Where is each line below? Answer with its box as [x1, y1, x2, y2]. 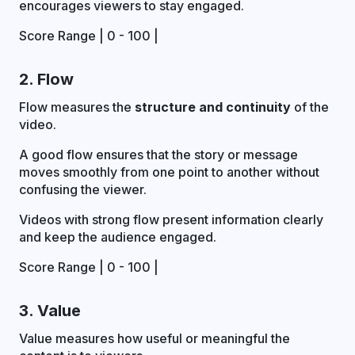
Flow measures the [19, 99, 135, 116]
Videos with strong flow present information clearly [19, 212, 323, 228]
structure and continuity [135, 99, 291, 116]
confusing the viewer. [19, 181, 147, 198]
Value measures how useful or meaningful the [19, 330, 290, 347]
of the [291, 99, 329, 116]
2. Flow [19, 70, 74, 90]
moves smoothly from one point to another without [19, 164, 319, 181]
